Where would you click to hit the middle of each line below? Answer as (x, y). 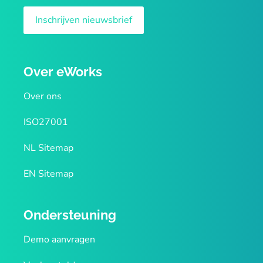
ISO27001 (46, 122)
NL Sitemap (48, 148)
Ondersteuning (70, 215)
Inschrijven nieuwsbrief (84, 20)
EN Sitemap (48, 174)
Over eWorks (63, 72)
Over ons (43, 97)
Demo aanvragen (59, 240)
